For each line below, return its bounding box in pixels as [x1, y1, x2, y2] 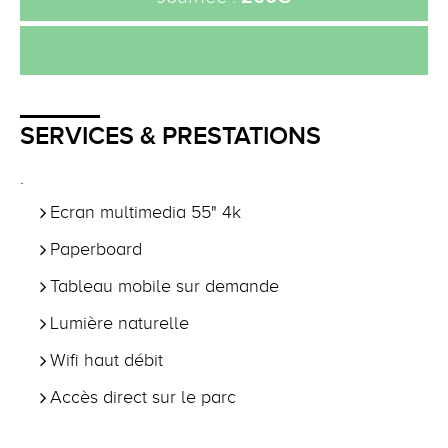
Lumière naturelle [50, 312, 189, 333]
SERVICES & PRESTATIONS [20, 120, 321, 150]
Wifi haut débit [50, 349, 163, 370]
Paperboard [50, 238, 142, 259]
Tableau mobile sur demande [50, 275, 279, 296]
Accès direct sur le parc [50, 386, 236, 407]
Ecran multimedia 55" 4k [50, 201, 241, 222]
